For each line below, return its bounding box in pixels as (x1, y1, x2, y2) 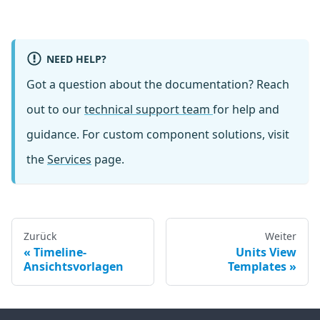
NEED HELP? (46, 51, 106, 66)
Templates (228, 259, 286, 275)
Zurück (24, 229, 56, 244)
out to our (26, 101, 84, 118)
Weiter (265, 229, 296, 244)
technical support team (84, 101, 213, 118)
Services (47, 151, 91, 168)
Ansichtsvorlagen (24, 259, 124, 275)
